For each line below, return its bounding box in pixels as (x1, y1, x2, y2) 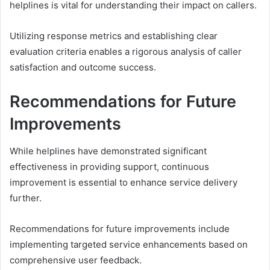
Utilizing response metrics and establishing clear (10, 30, 218, 42)
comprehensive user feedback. (10, 254, 142, 266)
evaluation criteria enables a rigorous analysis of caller (10, 46, 242, 58)
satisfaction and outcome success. (10, 61, 156, 74)
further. (10, 192, 42, 204)
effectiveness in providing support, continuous (10, 160, 209, 172)
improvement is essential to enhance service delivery (10, 176, 237, 188)
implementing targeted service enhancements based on (10, 238, 248, 250)
